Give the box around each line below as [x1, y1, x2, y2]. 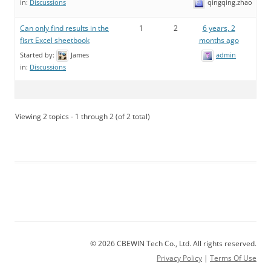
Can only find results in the [20, 23, 109, 34]
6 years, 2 [202, 23, 235, 34]
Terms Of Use [210, 253, 256, 264]
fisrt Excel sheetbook [20, 35, 90, 46]
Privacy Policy [157, 253, 202, 264]
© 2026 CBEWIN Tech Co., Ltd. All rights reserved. [90, 238, 256, 249]
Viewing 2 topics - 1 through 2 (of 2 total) [15, 111, 150, 122]
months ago [198, 35, 239, 46]
